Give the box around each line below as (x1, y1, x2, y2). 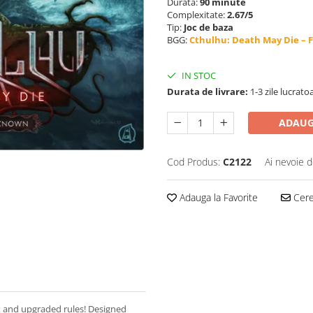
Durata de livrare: (167, 85, 248, 98)
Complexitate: (167, 8, 227, 21)
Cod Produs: (167, 155, 220, 168)
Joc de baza (184, 21, 233, 34)
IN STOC (180, 69, 216, 82)
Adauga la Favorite (177, 191, 258, 204)
